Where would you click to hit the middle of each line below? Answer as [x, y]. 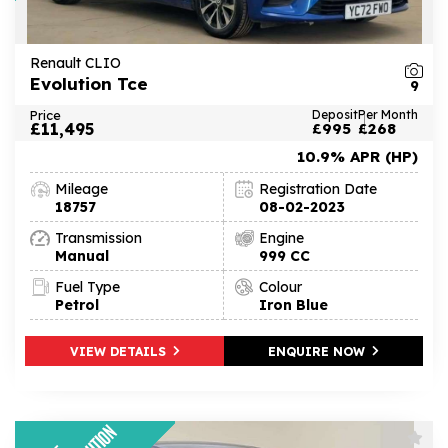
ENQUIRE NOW [318, 351]
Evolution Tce [89, 83]
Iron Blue [293, 304]
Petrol [77, 304]
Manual [82, 255]
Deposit [335, 115]
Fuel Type [87, 286]
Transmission [98, 237]
